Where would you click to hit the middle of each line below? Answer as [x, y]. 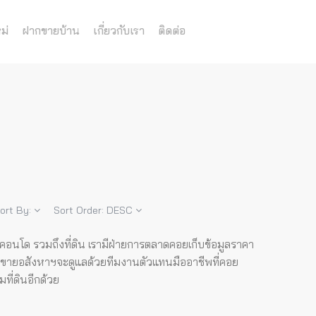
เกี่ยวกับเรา [119, 30]
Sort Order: [80, 210]
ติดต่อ [172, 30]
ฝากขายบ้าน [51, 30]
